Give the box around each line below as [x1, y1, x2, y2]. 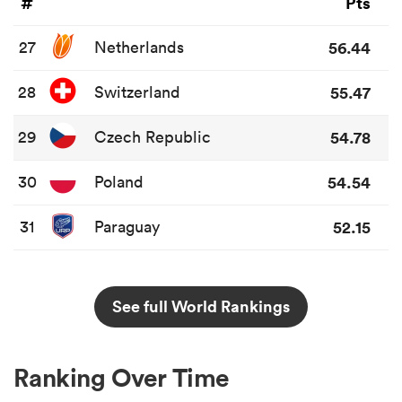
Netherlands [94, 37, 184, 58]
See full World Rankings [112, 294, 290, 317]
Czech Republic [94, 127, 211, 148]
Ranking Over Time [13, 361, 229, 394]
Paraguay [94, 216, 160, 238]
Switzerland [94, 82, 180, 103]
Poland [94, 171, 144, 193]
